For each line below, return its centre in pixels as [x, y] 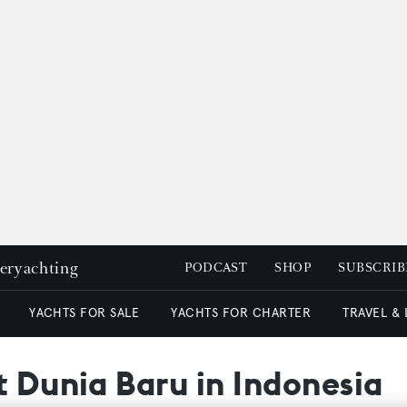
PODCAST [216, 268]
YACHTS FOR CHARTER [241, 313]
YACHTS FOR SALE [84, 313]
